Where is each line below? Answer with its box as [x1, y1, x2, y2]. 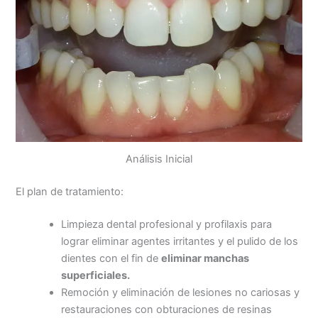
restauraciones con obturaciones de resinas [61, 302, 273, 316]
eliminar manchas [161, 251, 250, 265]
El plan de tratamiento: [16, 185, 124, 198]
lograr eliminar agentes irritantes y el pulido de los [61, 234, 299, 248]
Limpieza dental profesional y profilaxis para [61, 217, 273, 231]
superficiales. [61, 268, 131, 282]
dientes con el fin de [61, 251, 162, 265]
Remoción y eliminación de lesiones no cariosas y [61, 285, 300, 299]
